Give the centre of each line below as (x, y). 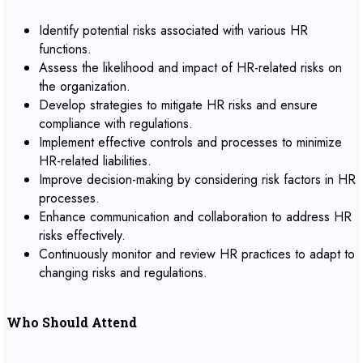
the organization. (85, 86)
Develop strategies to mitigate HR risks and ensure (178, 105)
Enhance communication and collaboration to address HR (195, 217)
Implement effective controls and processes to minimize (190, 142)
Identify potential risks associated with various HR (173, 30)
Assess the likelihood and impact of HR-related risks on (190, 68)
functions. (65, 49)
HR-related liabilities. (95, 161)
